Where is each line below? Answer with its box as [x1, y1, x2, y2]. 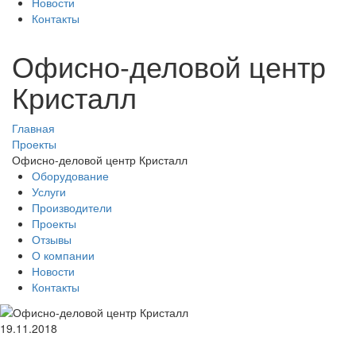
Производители [32, 199, 112, 215]
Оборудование [32, 167, 109, 184]
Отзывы [32, 230, 72, 247]
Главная [12, 119, 55, 136]
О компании [32, 246, 95, 263]
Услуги [32, 183, 66, 199]
